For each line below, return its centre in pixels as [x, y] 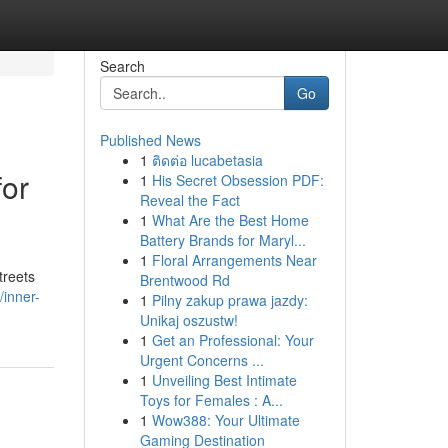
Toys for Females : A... [211, 400]
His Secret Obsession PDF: [237, 180]
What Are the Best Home [230, 220]
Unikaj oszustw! [188, 320]
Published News [150, 140]
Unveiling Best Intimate [224, 380]
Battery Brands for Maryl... [222, 240]
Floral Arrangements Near [234, 260]
